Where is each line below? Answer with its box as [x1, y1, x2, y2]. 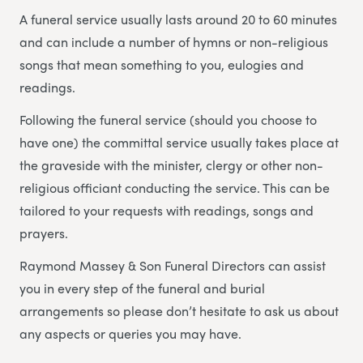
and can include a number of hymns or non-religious [19, 32, 328, 52]
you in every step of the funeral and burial [19, 279, 265, 298]
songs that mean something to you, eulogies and [19, 55, 304, 75]
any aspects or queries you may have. [19, 324, 241, 344]
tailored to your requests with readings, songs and [19, 201, 314, 220]
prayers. [19, 224, 71, 243]
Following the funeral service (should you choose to [19, 110, 317, 130]
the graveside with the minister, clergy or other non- [19, 156, 323, 175]
